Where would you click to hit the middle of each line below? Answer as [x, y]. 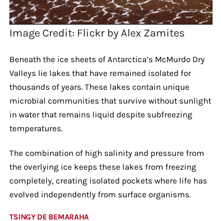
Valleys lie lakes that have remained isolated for [100, 73]
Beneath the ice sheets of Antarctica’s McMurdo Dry [107, 59]
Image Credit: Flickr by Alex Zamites [97, 33]
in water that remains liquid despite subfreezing [101, 114]
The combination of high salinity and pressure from [107, 153]
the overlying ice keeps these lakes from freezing [103, 166]
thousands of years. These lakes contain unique [99, 87]
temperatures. [36, 128]
